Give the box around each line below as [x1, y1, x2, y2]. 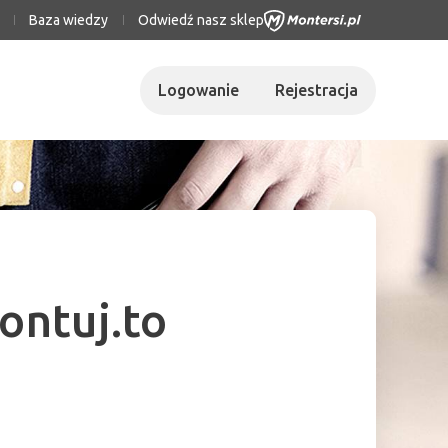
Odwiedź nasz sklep [137, 11, 264, 28]
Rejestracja [275, 80, 358, 99]
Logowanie [158, 80, 239, 99]
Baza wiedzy [28, 11, 108, 28]
